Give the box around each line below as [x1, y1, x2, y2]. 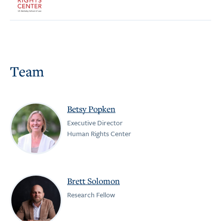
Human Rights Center [67, 128, 131, 139]
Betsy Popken [67, 103, 115, 114]
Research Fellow [67, 189, 115, 200]
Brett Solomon [67, 175, 120, 186]
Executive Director [67, 117, 123, 128]
